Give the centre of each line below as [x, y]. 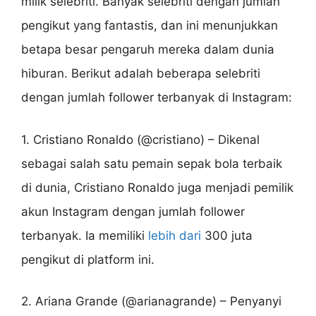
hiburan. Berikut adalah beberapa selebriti [141, 74]
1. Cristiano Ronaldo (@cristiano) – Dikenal [140, 139]
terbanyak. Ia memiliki [85, 235]
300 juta [227, 235]
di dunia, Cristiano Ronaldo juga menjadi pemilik [157, 187]
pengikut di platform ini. [88, 259]
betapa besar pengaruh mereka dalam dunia [148, 50]
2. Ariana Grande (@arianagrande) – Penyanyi [151, 302]
